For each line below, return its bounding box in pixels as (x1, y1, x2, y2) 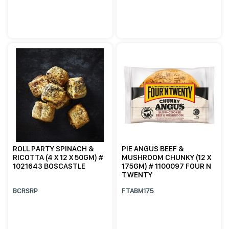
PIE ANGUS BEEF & (122, 144, 185, 154)
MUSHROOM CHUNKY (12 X (122, 153, 212, 163)
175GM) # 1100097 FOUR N (122, 162, 212, 171)
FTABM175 (122, 187, 154, 195)
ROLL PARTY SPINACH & (13, 144, 95, 154)
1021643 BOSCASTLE (13, 162, 86, 171)
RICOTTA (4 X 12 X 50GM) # (13, 153, 104, 163)
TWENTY (122, 170, 153, 180)
